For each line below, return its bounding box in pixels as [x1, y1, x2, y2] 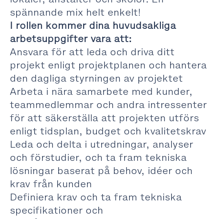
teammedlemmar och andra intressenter [10, 98, 207, 111]
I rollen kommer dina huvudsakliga [10, 19, 176, 32]
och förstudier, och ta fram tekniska [10, 151, 187, 164]
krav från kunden [10, 177, 92, 190]
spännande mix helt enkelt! [10, 6, 141, 19]
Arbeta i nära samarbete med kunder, [10, 85, 193, 98]
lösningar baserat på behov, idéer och [10, 164, 193, 177]
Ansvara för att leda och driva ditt [10, 45, 175, 58]
